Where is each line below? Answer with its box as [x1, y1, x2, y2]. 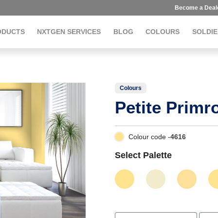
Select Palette [114, 150, 172, 160]
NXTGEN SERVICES [37, 28, 101, 36]
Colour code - [128, 132, 170, 141]
